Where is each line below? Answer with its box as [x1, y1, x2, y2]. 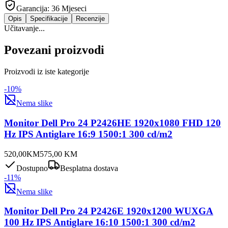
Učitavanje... [4, 24, 45, 33]
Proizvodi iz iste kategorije [4, 67, 89, 76]
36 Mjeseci [51, 4, 87, 13]
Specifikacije [30, 15, 68, 23]
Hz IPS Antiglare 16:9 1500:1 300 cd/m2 [4, 128, 173, 139]
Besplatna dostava [60, 163, 118, 173]
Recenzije [76, 15, 105, 23]
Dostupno [16, 163, 48, 173]
